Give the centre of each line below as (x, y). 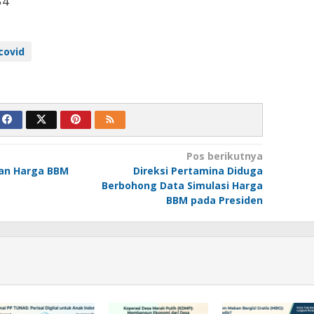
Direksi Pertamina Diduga (198, 171)
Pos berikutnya (224, 156)
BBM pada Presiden (214, 200)
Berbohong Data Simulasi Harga (182, 186)
